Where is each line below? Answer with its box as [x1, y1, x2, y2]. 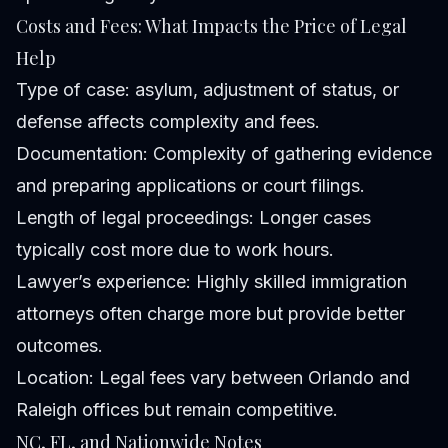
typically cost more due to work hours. [16, 239, 334, 261]
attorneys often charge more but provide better [16, 303, 405, 325]
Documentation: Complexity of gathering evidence [16, 143, 432, 165]
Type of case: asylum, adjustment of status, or [16, 79, 399, 101]
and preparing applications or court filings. [16, 175, 365, 197]
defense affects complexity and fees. [16, 111, 320, 133]
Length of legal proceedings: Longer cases [16, 207, 371, 229]
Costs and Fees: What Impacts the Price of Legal [16, 14, 407, 39]
